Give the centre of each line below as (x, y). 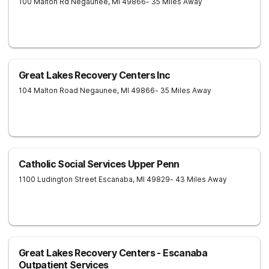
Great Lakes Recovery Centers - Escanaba (113, 253)
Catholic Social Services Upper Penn (99, 164)
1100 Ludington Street (58, 179)
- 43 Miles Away (198, 179)
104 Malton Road (48, 90)
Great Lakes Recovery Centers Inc (95, 75)
